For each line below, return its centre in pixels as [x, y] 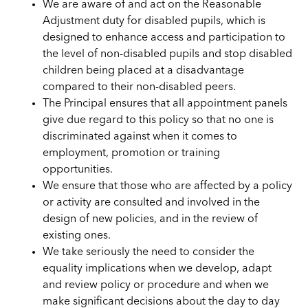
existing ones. [77, 235]
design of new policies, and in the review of [151, 219]
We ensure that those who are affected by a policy [168, 186]
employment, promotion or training [132, 153]
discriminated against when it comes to [140, 136]
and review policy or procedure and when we [156, 285]
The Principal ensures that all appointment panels [165, 103]
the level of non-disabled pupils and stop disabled [168, 54]
